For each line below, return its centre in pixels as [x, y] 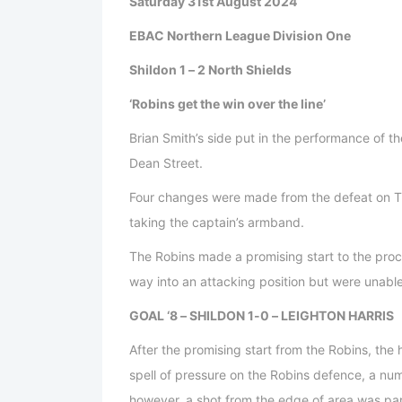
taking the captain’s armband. [217, 223]
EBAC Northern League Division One [240, 36]
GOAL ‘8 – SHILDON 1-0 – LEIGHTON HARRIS [262, 316]
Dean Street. [166, 163]
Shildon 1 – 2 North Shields [210, 70]
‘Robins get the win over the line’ [227, 104]
